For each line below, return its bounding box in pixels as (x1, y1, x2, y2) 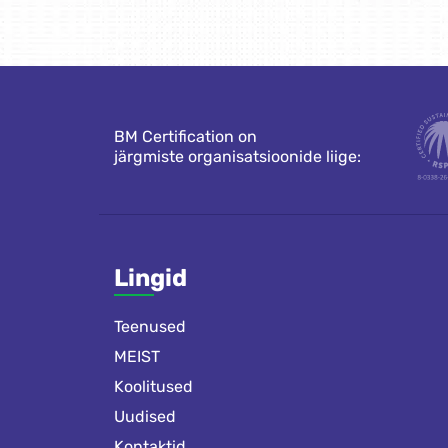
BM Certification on (114, 126, 257, 146)
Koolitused (114, 377, 193, 396)
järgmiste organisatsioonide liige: (114, 146, 361, 166)
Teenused (114, 317, 186, 336)
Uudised (114, 407, 176, 426)
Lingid (114, 264, 187, 292)
